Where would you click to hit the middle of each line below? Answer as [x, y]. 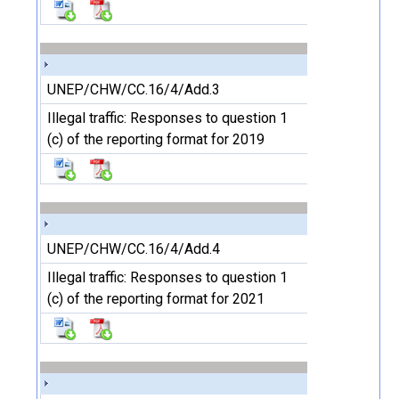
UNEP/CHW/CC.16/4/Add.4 [134, 249]
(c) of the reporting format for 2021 [156, 299]
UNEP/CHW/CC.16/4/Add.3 [134, 90]
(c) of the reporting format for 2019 [156, 139]
